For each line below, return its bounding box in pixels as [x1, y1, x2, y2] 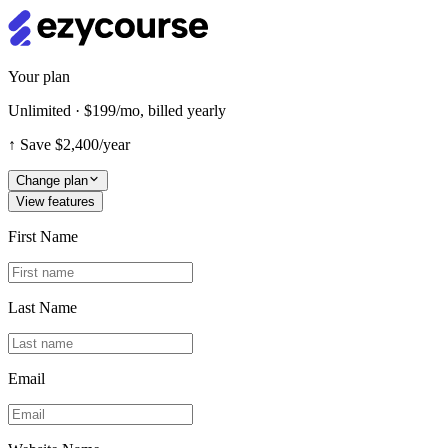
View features [16, 194, 95, 209]
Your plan [8, 68, 70, 85]
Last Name [8, 299, 77, 316]
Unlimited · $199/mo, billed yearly [8, 102, 226, 119]
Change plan [16, 173, 88, 188]
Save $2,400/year [20, 136, 130, 153]
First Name [8, 228, 78, 245]
